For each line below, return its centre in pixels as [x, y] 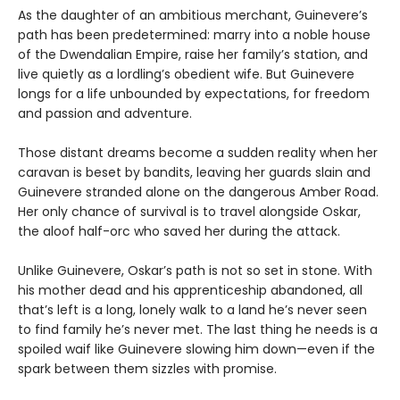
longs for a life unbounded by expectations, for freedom [194, 94]
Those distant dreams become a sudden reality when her [198, 153]
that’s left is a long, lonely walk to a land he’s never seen [192, 310]
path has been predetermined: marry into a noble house [194, 35]
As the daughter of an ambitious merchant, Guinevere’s [193, 16]
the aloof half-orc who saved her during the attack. [179, 232]
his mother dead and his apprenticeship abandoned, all [190, 291]
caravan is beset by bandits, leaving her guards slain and [194, 173]
